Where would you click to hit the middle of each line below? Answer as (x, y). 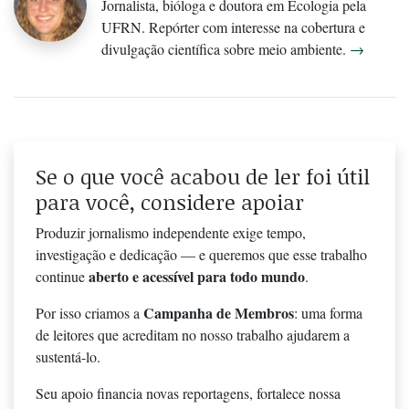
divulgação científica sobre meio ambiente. (225, 49)
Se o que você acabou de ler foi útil (203, 177)
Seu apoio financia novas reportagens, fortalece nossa (188, 393)
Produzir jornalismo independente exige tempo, (171, 233)
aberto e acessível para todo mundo (197, 277)
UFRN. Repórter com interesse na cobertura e (233, 27)
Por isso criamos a (89, 313)
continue (62, 277)
